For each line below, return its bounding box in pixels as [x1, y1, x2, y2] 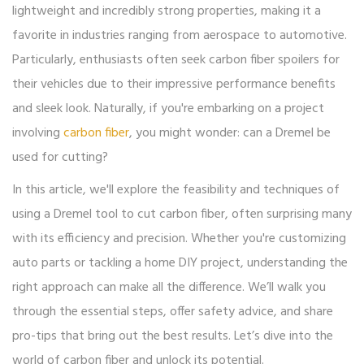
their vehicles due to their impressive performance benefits [12, 74, 336, 96]
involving [12, 123, 63, 145]
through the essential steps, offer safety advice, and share [12, 301, 333, 323]
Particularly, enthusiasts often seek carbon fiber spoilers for [12, 50, 340, 71]
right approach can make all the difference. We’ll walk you [12, 277, 326, 299]
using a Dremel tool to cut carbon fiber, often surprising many [12, 204, 352, 226]
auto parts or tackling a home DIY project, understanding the [12, 253, 348, 275]
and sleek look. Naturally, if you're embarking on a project [12, 98, 324, 120]
